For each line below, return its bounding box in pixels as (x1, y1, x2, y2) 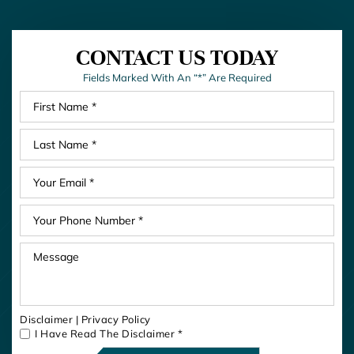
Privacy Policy (81, 312, 151, 326)
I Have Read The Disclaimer (35, 326, 178, 340)
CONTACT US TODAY (76, 43, 278, 71)
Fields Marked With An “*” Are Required (82, 70, 272, 84)
